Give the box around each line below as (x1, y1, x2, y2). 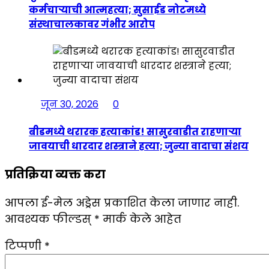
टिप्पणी (5, 238, 44, 253)
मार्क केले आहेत (100, 211, 181, 226)
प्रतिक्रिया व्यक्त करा (5, 166, 106, 183)
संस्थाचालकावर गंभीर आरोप (29, 17, 155, 32)
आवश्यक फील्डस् (5, 211, 94, 226)
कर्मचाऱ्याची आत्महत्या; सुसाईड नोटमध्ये (29, 3, 206, 17)
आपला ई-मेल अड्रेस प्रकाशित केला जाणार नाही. (5, 195, 239, 210)
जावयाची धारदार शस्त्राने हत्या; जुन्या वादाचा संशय (29, 139, 249, 153)
